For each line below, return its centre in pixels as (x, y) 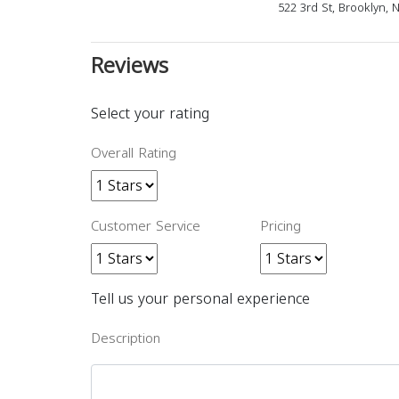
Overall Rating (134, 153)
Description (126, 338)
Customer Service (146, 226)
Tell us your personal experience (200, 299)
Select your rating (150, 114)
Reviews (130, 66)
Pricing (281, 226)
